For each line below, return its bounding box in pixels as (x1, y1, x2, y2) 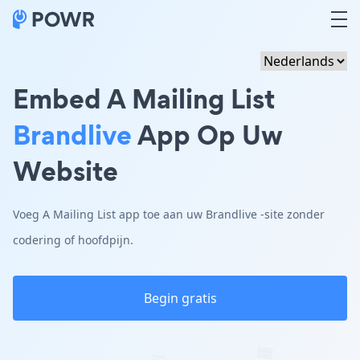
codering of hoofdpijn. (13, 232, 133, 247)
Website (13, 152, 118, 190)
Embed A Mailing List (13, 80, 275, 117)
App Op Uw (132, 116, 283, 153)
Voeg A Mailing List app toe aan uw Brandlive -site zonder (13, 207, 325, 222)
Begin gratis (143, 289, 217, 307)
